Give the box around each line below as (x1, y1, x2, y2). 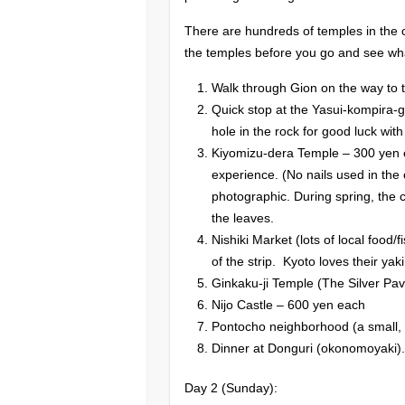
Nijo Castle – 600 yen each (212, 297, 366, 312)
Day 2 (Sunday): (184, 380, 278, 395)
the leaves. (212, 210, 275, 225)
